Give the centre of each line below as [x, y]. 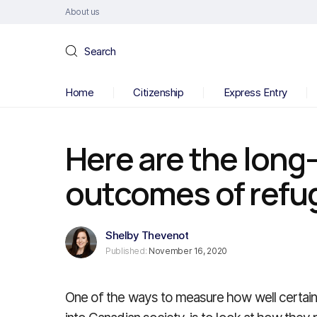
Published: [126, 251]
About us [83, 12]
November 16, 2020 [187, 251]
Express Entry [255, 92]
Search [100, 51]
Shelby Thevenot [147, 235]
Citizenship [158, 92]
